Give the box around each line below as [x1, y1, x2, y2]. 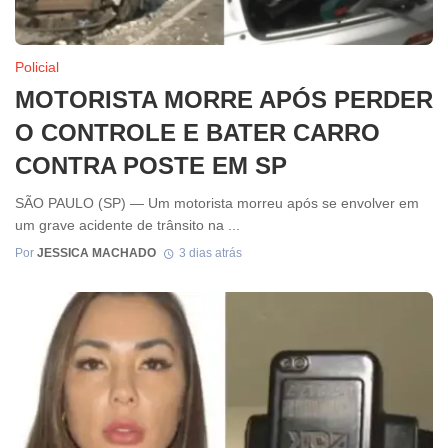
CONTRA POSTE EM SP [15, 151, 287, 179]
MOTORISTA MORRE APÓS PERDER [15, 85, 433, 113]
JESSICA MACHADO [37, 245, 156, 260]
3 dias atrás [178, 245, 242, 260]
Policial [15, 58, 59, 75]
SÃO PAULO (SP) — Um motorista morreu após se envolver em [15, 194, 419, 211]
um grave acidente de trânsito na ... [15, 216, 240, 233]
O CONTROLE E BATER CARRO [15, 118, 380, 146]
